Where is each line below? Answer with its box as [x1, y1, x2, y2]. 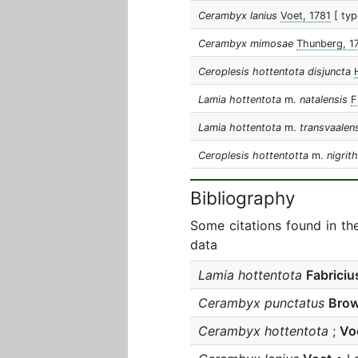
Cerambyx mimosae [198, 38, 293, 50]
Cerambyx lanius [198, 10, 277, 22]
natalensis [296, 93, 348, 105]
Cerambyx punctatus [198, 295, 324, 311]
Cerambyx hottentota [198, 323, 328, 339]
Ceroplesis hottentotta [198, 149, 312, 161]
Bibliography [190, 187, 295, 209]
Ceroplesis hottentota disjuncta [198, 66, 351, 78]
